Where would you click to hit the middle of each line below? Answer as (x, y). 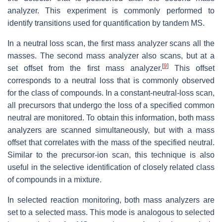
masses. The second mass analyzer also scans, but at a (111, 56)
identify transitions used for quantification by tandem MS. (106, 23)
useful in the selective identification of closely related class (111, 167)
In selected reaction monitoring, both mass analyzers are (111, 200)
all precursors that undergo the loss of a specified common (111, 106)
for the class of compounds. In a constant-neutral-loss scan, (111, 93)
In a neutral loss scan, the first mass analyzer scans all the (111, 44)
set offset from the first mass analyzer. (85, 68)
